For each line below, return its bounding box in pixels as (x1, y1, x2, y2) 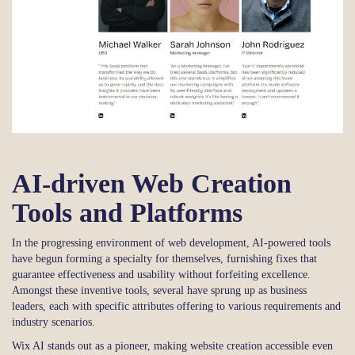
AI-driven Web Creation (12, 169, 292, 199)
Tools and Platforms (12, 198, 242, 228)
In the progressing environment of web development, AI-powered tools (12, 237, 330, 250)
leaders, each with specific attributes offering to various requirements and (12, 300, 341, 313)
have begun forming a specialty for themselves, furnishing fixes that (12, 253, 317, 265)
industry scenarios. (12, 316, 95, 329)
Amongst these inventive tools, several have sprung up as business (12, 284, 307, 297)
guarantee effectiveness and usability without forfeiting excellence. (12, 269, 311, 281)
